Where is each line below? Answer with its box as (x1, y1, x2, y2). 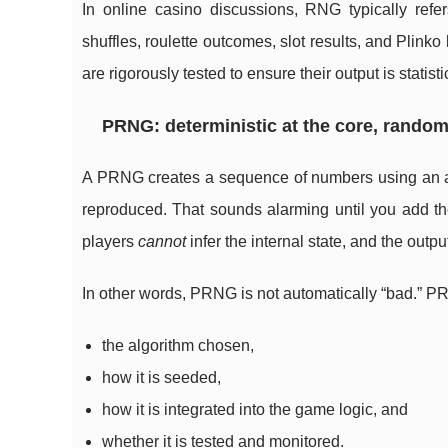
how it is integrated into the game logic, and (102, 401, 408, 418)
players (82, 233, 138, 250)
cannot (138, 233, 186, 250)
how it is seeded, (102, 369, 221, 386)
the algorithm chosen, (102, 337, 254, 354)
